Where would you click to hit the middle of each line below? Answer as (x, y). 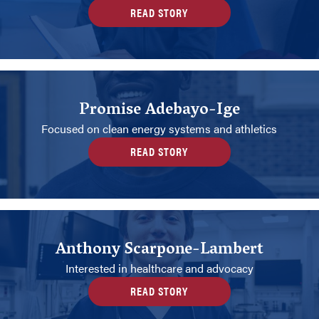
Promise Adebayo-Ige (159, 111)
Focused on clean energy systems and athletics (159, 128)
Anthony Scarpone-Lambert (159, 250)
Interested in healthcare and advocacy (159, 268)
